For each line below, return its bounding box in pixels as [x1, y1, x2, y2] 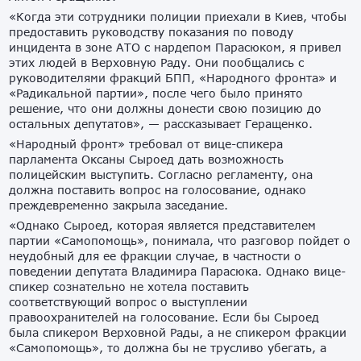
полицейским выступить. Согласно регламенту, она [9, 168, 313, 181]
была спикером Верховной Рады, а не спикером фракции [9, 326, 347, 339]
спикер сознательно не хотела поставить [9, 280, 250, 293]
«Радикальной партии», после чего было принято [9, 86, 304, 100]
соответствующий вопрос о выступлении [9, 295, 248, 309]
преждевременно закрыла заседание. [9, 198, 229, 212]
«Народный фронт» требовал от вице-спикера [9, 137, 284, 151]
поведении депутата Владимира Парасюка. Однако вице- [9, 264, 346, 278]
